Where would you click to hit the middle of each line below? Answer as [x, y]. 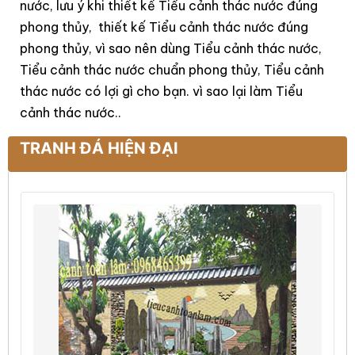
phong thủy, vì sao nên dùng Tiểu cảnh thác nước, [171, 49]
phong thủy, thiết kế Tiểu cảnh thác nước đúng [164, 27]
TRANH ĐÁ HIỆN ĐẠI [99, 148]
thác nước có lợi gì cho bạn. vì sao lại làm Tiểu [161, 92]
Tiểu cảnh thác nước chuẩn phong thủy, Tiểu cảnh [172, 70]
